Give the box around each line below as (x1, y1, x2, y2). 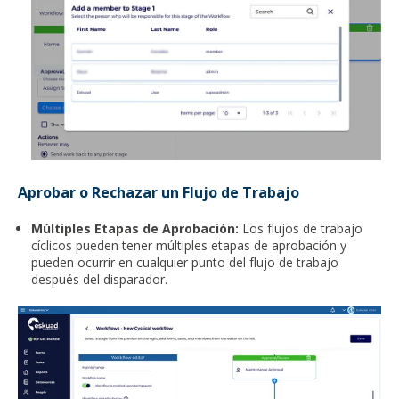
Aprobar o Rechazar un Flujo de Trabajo (18, 182, 299, 202)
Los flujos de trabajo (239, 219, 363, 237)
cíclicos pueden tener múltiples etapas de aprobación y (31, 236, 347, 254)
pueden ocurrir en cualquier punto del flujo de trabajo (31, 253, 339, 271)
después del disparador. (31, 270, 168, 288)
